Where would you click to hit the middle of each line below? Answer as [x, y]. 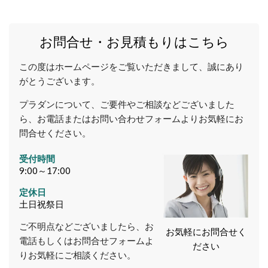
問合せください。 [55, 133]
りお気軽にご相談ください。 [77, 255]
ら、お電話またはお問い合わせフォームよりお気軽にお [131, 119]
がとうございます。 [59, 81]
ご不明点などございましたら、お [86, 226]
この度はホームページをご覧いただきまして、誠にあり [131, 67]
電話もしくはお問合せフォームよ [86, 241]
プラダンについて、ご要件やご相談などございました [127, 104]
